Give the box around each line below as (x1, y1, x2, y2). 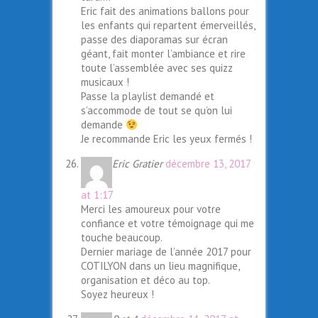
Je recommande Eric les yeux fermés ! (81, 132, 252, 146)
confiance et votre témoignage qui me (81, 216, 254, 231)
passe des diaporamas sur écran (81, 33, 228, 47)
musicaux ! (81, 75, 129, 89)
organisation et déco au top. (81, 273, 210, 287)
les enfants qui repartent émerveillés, (81, 18, 255, 33)
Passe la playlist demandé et (81, 89, 214, 104)
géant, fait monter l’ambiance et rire (81, 47, 246, 61)
